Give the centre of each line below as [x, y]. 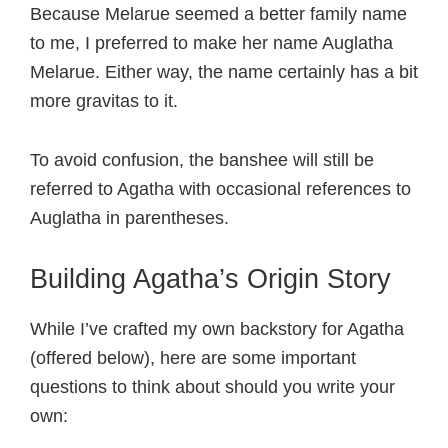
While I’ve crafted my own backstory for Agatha [217, 329]
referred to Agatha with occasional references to [220, 189]
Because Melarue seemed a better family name [218, 14]
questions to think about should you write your [212, 387]
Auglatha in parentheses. [129, 218]
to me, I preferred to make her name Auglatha [211, 43]
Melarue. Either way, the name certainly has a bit [224, 72]
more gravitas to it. [104, 101]
